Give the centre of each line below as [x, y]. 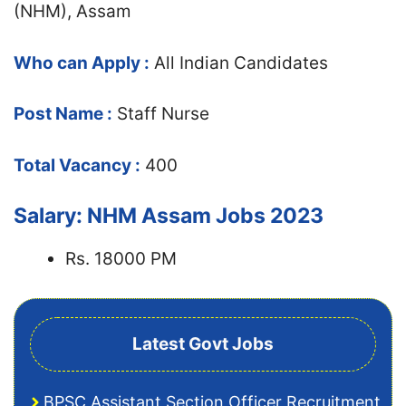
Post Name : [63, 114]
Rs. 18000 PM [121, 259]
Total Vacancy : [77, 165]
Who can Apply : [82, 63]
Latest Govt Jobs [203, 343]
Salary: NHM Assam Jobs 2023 [169, 216]
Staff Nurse [163, 114]
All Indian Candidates [239, 63]
